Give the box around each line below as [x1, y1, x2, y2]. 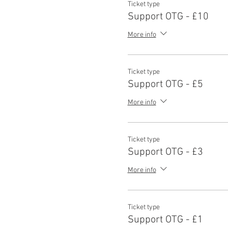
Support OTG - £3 [127, 146, 203, 158]
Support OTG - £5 [127, 78, 203, 91]
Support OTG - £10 [127, 11, 209, 23]
